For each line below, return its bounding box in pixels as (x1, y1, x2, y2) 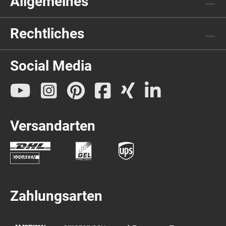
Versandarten (10, 118, 95, 134)
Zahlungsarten (10, 188, 102, 204)
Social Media (10, 58, 92, 74)
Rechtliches (10, 25, 84, 42)
